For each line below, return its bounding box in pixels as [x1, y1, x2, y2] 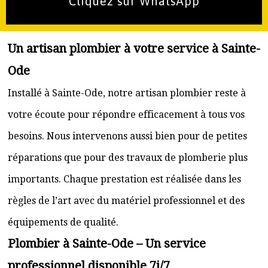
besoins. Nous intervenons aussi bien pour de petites [8, 130, 247, 142]
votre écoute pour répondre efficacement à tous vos [8, 109, 245, 120]
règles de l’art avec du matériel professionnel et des [8, 195, 245, 206]
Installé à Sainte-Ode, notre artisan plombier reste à [8, 87, 246, 99]
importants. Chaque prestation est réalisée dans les [8, 173, 241, 185]
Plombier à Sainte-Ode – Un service [8, 236, 206, 251]
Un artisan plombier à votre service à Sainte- [8, 41, 260, 56]
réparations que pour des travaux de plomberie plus [8, 152, 248, 163]
